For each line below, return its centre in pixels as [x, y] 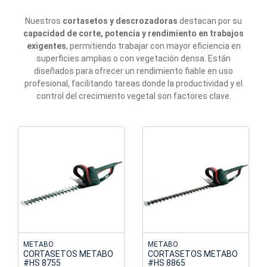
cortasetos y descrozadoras [120, 21]
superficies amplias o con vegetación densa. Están [133, 59]
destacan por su [210, 21]
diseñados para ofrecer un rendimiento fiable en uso [133, 71]
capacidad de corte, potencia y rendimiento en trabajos [133, 34]
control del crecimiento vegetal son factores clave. [133, 96]
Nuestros [44, 21]
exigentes [46, 46]
